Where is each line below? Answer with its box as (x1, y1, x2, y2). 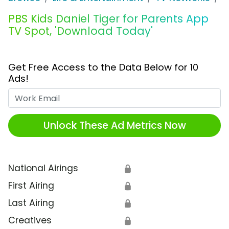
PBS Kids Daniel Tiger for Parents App (8, 11, 209, 27)
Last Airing (8, 197, 54, 210)
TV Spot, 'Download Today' (8, 24, 153, 39)
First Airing (8, 179, 54, 192)
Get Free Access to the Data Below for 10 (8, 61, 198, 74)
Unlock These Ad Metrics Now (43, 118, 186, 132)
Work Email (114, 88, 163, 101)
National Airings (8, 162, 78, 175)
